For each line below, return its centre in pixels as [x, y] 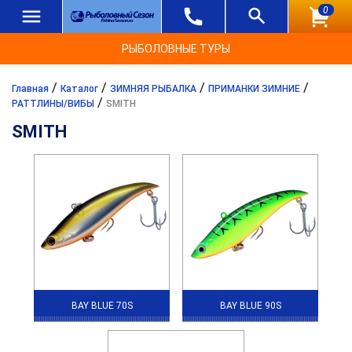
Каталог [79, 89]
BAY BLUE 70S [102, 305]
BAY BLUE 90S [250, 305]
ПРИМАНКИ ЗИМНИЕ [254, 89]
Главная [30, 89]
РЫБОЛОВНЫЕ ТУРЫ [176, 49]
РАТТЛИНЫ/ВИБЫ [53, 104]
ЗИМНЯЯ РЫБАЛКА [153, 89]
